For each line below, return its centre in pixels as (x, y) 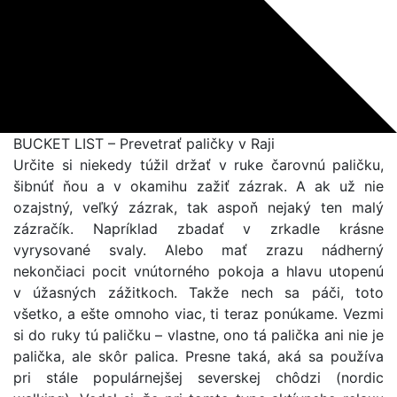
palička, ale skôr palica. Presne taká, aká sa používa (198, 356)
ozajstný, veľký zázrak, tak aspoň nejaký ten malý (198, 207)
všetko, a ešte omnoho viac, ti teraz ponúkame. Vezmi (198, 314)
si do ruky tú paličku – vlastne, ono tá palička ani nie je (198, 335)
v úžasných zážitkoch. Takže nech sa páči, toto (198, 292)
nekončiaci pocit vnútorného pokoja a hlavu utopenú (198, 271)
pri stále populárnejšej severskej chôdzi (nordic (198, 378)
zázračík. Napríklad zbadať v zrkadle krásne (198, 229)
